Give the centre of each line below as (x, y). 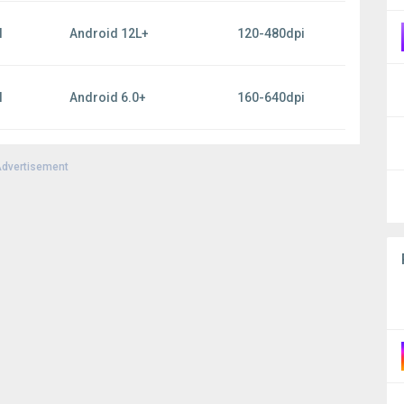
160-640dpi (271, 97)
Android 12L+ (109, 33)
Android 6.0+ (108, 97)
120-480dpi (271, 33)
